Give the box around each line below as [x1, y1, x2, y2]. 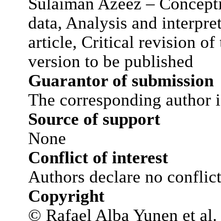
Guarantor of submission [28, 71, 214, 90]
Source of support [28, 110, 160, 128]
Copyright [28, 186, 105, 205]
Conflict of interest [28, 148, 168, 167]
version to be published [28, 52, 193, 71]
